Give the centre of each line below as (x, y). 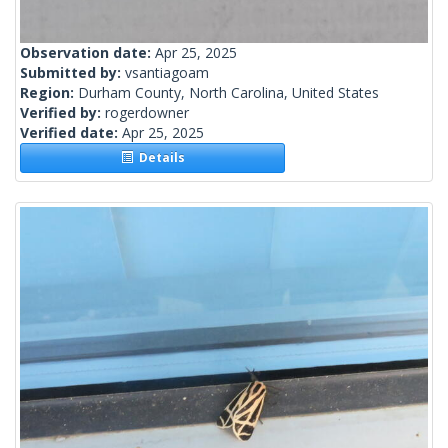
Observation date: (87, 53)
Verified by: (62, 113)
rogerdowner (147, 113)
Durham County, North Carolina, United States (228, 93)
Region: (49, 93)
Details (158, 158)
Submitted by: (72, 73)
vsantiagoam (167, 73)
